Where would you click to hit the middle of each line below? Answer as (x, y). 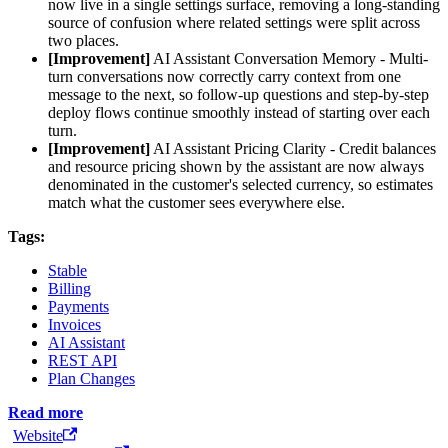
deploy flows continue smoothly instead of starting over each (239, 112)
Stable (67, 270)
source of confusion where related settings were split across (234, 22)
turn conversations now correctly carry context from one (224, 76)
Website (38, 435)
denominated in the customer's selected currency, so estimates (240, 184)
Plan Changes (91, 378)
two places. (83, 40)
